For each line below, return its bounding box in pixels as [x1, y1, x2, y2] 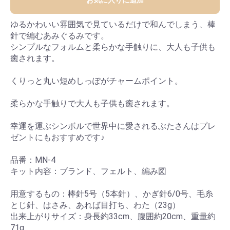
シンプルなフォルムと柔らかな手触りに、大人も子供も [10, 42, 216, 52]
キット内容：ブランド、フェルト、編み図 [10, 166, 166, 177]
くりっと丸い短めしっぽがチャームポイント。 [10, 76, 183, 86]
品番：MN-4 [10, 155, 55, 165]
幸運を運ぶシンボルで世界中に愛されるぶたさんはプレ [10, 121, 216, 131]
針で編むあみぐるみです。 [10, 31, 109, 41]
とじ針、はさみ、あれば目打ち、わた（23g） [10, 200, 180, 210]
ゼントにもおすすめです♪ [10, 132, 105, 143]
